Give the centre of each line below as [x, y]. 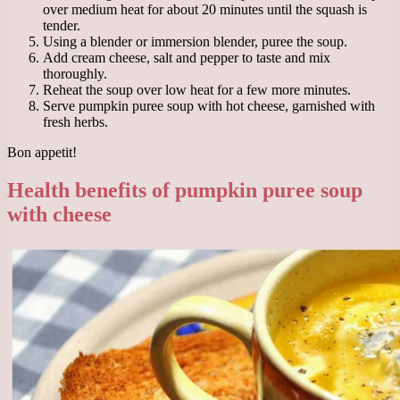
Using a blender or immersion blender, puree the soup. [195, 42]
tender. [62, 26]
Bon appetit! [42, 153]
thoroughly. [75, 74]
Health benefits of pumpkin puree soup [185, 190]
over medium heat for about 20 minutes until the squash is [205, 10]
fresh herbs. [75, 122]
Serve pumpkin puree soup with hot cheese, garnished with [209, 106]
